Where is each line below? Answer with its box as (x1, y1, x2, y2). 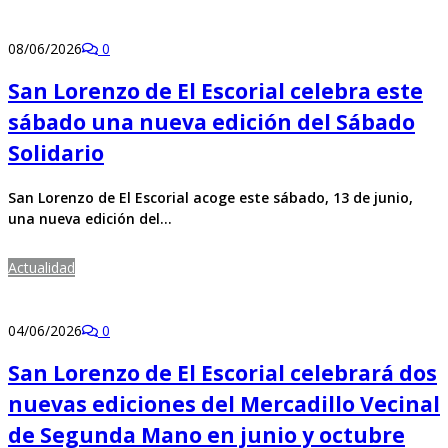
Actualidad (8, 257, 75, 277)
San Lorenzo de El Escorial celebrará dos (8, 359, 437, 388)
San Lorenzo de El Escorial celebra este (8, 77, 423, 106)
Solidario (8, 139, 104, 168)
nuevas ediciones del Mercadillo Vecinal (8, 390, 440, 419)
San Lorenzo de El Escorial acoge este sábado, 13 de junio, (8, 187, 413, 207)
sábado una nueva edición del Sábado (8, 108, 415, 137)
